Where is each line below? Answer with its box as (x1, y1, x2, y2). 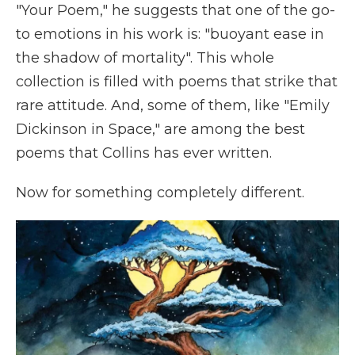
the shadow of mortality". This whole (16, 49, 274, 67)
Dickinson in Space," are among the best (16, 120, 305, 138)
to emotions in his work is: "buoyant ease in (16, 25, 324, 43)
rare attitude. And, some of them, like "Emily (16, 97, 330, 114)
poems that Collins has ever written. (16, 144, 272, 162)
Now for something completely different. (16, 184, 304, 201)
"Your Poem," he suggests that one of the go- (16, 2, 335, 19)
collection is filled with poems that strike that (16, 73, 338, 90)
